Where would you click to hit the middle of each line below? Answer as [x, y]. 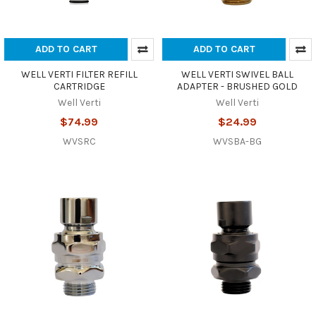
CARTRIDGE [79, 86]
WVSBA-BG [237, 141]
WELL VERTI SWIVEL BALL [237, 74]
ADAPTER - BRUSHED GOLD [237, 86]
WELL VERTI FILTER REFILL [79, 74]
